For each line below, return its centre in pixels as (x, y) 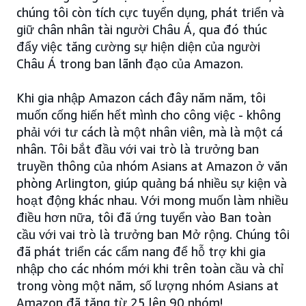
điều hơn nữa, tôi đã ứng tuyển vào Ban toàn (144, 218)
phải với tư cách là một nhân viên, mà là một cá (150, 132)
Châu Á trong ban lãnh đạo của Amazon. (130, 64)
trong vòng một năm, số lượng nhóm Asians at (148, 286)
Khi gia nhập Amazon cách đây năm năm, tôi (141, 98)
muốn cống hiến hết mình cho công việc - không (149, 115)
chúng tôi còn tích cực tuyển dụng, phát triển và (150, 13)
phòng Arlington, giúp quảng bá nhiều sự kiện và (152, 183)
